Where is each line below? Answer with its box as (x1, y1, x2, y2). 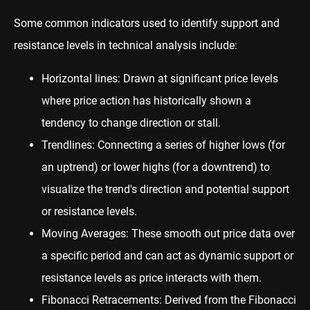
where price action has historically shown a (42, 93, 251, 107)
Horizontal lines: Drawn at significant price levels (42, 71, 278, 85)
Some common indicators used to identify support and (14, 16, 280, 30)
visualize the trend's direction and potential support (42, 182, 289, 196)
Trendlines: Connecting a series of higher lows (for (42, 138, 285, 152)
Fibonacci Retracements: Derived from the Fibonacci (42, 293, 296, 307)
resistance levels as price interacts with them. (42, 271, 262, 284)
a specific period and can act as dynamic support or (42, 248, 293, 262)
